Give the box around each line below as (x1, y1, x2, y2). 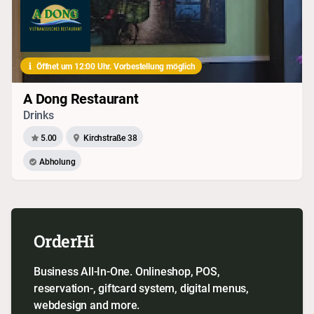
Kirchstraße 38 (83, 131, 137, 143)
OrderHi (34, 230, 95, 252)
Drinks (23, 107, 54, 123)
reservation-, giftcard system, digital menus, (34, 280, 250, 296)
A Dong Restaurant (23, 89, 139, 108)
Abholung (39, 155, 76, 167)
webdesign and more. (34, 297, 140, 313)
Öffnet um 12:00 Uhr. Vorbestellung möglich (36, 60, 196, 71)
